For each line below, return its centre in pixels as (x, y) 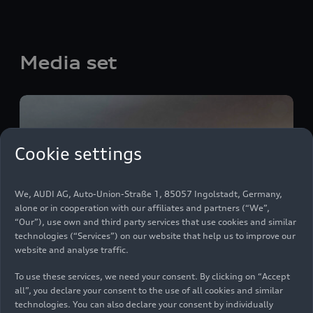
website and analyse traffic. (74, 250)
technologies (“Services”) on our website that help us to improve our (155, 236)
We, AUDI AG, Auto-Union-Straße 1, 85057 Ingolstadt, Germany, (148, 194)
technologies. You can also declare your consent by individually (144, 305)
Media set (68, 63)
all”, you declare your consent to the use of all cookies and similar (149, 291)
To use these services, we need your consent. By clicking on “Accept (152, 277)
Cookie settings (78, 154)
